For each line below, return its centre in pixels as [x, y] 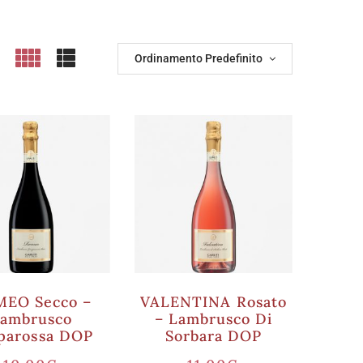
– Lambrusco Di [214, 319]
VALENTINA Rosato [214, 302]
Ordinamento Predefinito [200, 58]
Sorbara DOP [214, 336]
